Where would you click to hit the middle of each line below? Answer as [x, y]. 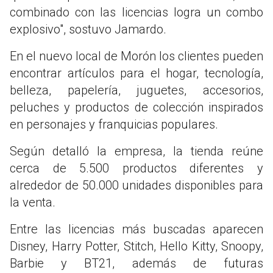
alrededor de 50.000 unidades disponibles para [136, 185]
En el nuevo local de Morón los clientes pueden [136, 56]
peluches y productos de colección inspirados [136, 107]
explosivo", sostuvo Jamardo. [88, 29]
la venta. [33, 202]
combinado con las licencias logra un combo [136, 12]
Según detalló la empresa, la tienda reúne [136, 151]
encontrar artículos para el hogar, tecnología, [136, 73]
